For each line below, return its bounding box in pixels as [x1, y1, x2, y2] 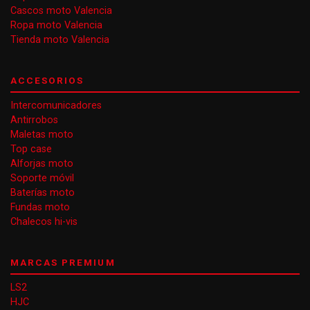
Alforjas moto [10, 158, 73, 170]
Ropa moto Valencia [10, 19, 102, 31]
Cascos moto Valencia [10, 5, 112, 17]
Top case [10, 143, 52, 155]
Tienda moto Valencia [10, 34, 109, 46]
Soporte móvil [10, 172, 74, 184]
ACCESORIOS [10, 75, 84, 86]
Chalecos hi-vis [10, 216, 77, 228]
